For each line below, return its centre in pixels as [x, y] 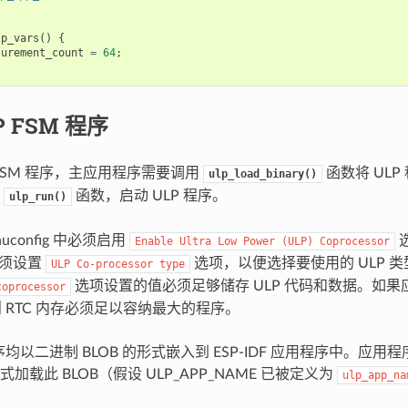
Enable [153, 241]
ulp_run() [37, 196]
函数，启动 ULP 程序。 [149, 195]
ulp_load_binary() [262, 173]
